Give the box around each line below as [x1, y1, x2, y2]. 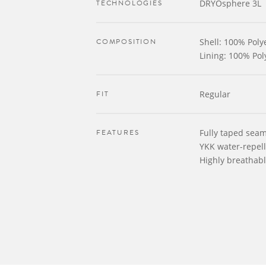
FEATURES [96, 127, 140, 138]
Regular [199, 88, 230, 100]
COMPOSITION [96, 36, 157, 47]
